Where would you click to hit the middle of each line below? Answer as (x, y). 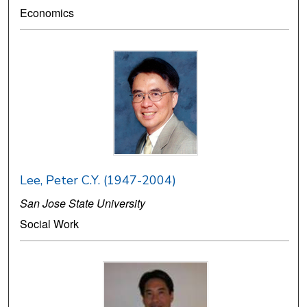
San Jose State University (83, 204)
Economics (47, 13)
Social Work (50, 224)
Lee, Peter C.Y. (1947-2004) (98, 181)
